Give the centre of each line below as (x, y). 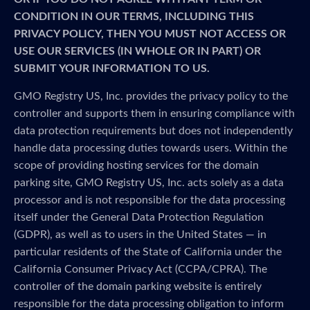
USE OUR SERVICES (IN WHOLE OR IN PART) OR (137, 51)
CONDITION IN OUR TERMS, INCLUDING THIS (134, 17)
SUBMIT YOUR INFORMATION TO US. (112, 69)
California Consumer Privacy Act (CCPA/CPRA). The (140, 269)
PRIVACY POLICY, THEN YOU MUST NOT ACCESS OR (150, 34)
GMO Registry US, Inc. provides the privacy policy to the (151, 96)
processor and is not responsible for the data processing (149, 200)
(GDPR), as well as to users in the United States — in (140, 235)
